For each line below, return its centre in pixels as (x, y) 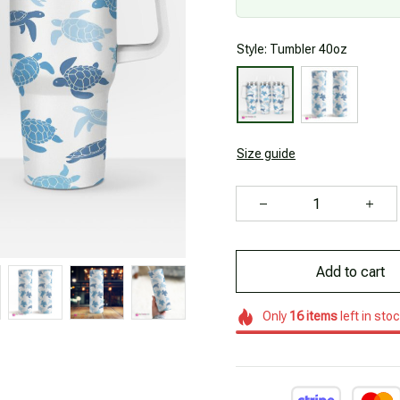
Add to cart (350, 271)
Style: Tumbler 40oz (292, 49)
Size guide (266, 154)
